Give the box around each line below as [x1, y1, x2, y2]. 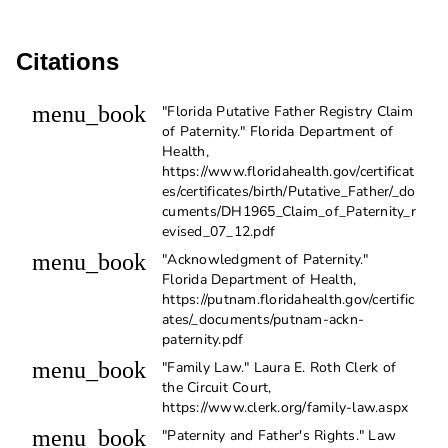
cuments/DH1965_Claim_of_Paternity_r [162, 202, 416, 222]
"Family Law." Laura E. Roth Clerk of [162, 358, 396, 378]
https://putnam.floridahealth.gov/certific [162, 290, 415, 310]
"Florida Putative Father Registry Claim [162, 102, 413, 122]
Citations [16, 48, 119, 76]
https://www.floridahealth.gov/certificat [162, 162, 414, 182]
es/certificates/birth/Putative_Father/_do [162, 182, 416, 202]
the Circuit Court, [162, 378, 272, 398]
